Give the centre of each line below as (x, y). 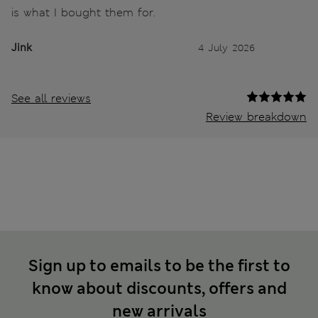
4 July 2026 (226, 47)
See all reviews (51, 98)
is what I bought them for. (83, 12)
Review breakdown (256, 116)
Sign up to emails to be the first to (159, 265)
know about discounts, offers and (159, 288)
